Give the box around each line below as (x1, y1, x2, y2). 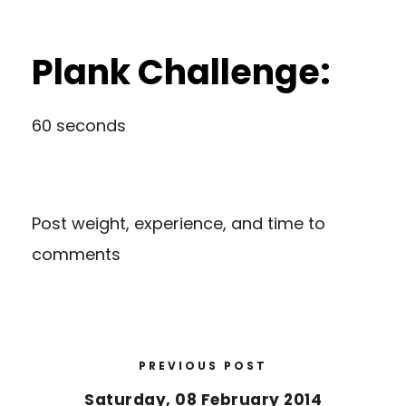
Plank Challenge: (32, 47, 331, 96)
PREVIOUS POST (139, 357, 267, 373)
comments (32, 242, 121, 266)
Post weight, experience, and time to (32, 211, 325, 235)
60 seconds (32, 113, 126, 137)
